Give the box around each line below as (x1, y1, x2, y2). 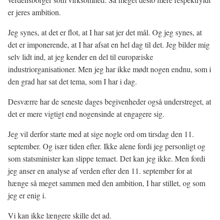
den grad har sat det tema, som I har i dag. (8, 76, 137, 86)
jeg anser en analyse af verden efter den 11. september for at (8, 165, 192, 176)
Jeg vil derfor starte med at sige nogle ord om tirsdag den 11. (8, 129, 194, 139)
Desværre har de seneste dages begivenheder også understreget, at (8, 96, 211, 107)
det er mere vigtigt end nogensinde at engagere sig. (8, 109, 165, 119)
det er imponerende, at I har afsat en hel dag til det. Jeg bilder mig (8, 39, 210, 50)
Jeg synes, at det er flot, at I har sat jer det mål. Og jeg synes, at (8, 27, 202, 37)
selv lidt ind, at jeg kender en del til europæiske (8, 52, 153, 62)
